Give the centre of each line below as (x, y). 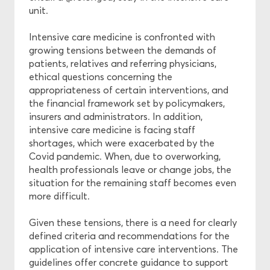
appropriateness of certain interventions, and (129, 90)
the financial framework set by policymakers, (127, 103)
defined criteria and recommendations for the (129, 236)
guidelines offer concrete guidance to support (129, 262)
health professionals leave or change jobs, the (130, 169)
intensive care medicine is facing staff (112, 130)
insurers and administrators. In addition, (116, 116)
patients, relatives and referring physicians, (123, 63)
